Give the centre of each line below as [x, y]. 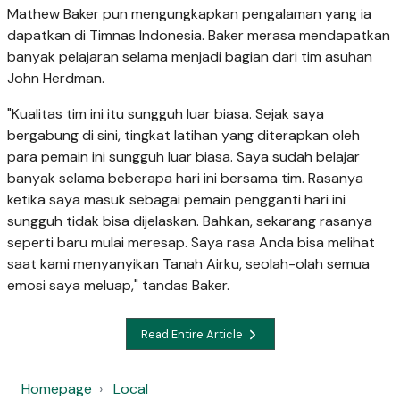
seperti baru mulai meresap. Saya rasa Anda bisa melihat [191, 243]
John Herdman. [58, 79]
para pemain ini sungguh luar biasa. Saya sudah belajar [183, 157]
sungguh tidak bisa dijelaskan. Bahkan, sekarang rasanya [190, 221]
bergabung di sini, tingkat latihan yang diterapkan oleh [183, 136]
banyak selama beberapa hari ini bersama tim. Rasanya [185, 179]
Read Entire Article [193, 334]
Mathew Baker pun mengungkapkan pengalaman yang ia [189, 14]
